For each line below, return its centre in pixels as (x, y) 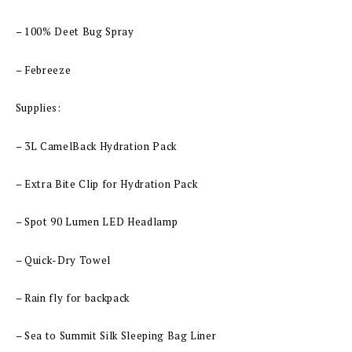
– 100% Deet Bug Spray (75, 32)
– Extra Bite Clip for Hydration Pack (106, 183)
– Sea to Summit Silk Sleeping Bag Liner (116, 336)
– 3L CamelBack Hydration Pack (96, 146)
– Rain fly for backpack (72, 298)
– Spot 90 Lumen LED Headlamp (97, 222)
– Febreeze (43, 70)
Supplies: (38, 108)
